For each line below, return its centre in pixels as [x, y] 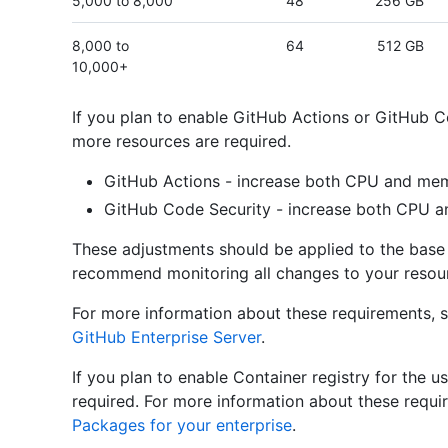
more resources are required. [181, 141]
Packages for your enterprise [182, 425]
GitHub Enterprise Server [166, 337]
